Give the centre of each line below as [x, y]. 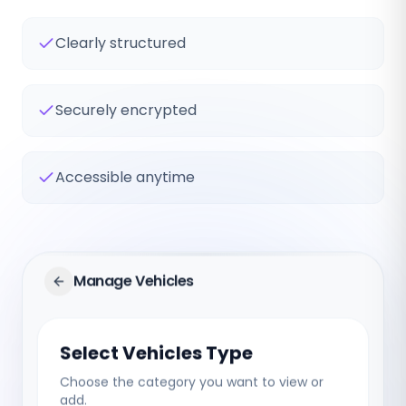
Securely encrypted [126, 110]
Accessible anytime [125, 177]
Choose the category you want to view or [192, 384]
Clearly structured [121, 43]
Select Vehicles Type [156, 355]
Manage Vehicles [134, 283]
